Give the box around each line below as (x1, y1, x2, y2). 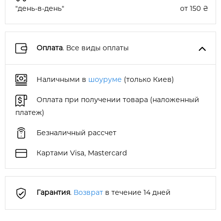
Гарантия (37, 188, 70, 197)
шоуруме (88, 75, 122, 84)
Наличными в (35, 75, 88, 84)
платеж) (15, 108, 44, 117)
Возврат (74, 188, 103, 197)
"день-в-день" (15, 3, 64, 13)
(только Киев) (122, 75, 174, 84)
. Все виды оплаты (63, 43, 129, 52)
